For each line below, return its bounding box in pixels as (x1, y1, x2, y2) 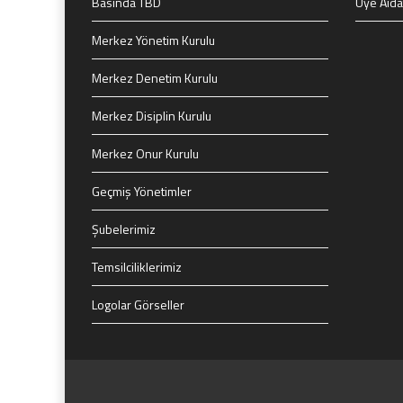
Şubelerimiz (92, 219, 156, 238)
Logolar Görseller (92, 295, 184, 314)
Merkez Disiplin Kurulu (92, 106, 211, 125)
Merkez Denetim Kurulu (92, 68, 218, 87)
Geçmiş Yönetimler (92, 182, 192, 201)
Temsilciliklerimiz (92, 257, 182, 276)
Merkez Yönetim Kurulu (92, 31, 215, 49)
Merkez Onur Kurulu (92, 144, 199, 163)
